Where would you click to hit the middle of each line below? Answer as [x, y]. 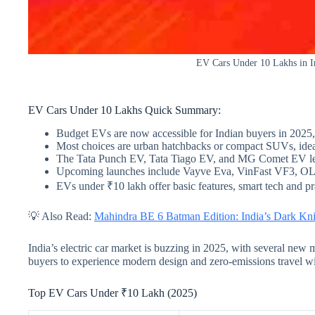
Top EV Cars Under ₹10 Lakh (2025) [112, 292]
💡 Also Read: [61, 216]
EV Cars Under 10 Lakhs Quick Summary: [124, 110]
